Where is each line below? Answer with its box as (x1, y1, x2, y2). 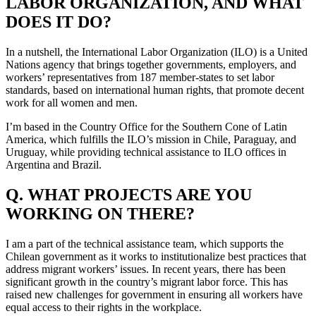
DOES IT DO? (6, 13, 111, 32)
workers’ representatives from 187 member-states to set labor (6, 71, 274, 84)
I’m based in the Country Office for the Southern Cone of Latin (6, 121, 287, 133)
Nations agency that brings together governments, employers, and (6, 59, 296, 71)
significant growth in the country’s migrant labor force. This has (6, 276, 288, 288)
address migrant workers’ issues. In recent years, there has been (6, 263, 286, 276)
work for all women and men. (6, 97, 138, 109)
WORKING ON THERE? (6, 205, 195, 224)
